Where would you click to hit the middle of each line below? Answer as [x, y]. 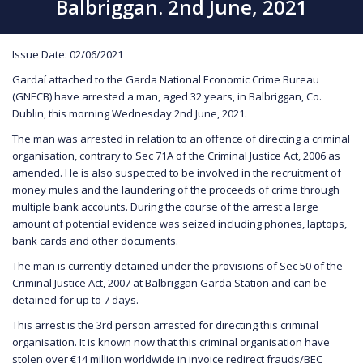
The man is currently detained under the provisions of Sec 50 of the [177, 265]
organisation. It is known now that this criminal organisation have [171, 342]
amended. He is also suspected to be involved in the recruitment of [177, 172]
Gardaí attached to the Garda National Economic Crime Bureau [166, 79]
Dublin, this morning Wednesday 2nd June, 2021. [130, 113]
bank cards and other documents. [95, 240]
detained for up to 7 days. [75, 299]
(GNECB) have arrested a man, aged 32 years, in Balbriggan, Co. [167, 96]
